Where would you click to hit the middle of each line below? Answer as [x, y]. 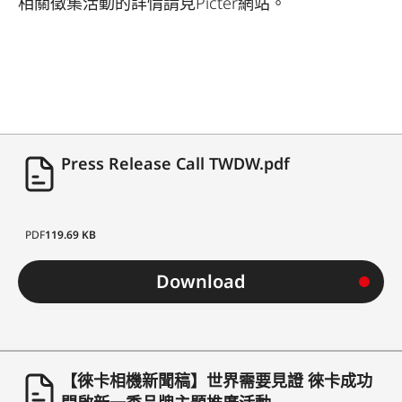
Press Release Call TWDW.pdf [175, 163]
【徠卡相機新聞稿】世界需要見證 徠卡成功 [217, 380]
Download [201, 281]
